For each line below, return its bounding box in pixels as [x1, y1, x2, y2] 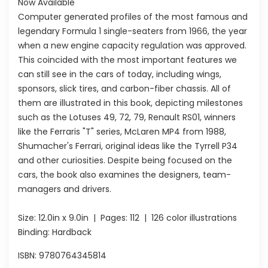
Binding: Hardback [18, 226, 92, 238]
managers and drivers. [18, 182, 111, 195]
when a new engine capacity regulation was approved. [18, 39, 246, 51]
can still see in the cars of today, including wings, [18, 68, 221, 80]
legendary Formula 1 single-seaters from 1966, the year [18, 25, 247, 37]
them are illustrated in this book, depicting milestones [18, 96, 243, 109]
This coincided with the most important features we [18, 53, 237, 66]
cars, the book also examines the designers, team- [18, 168, 231, 181]
